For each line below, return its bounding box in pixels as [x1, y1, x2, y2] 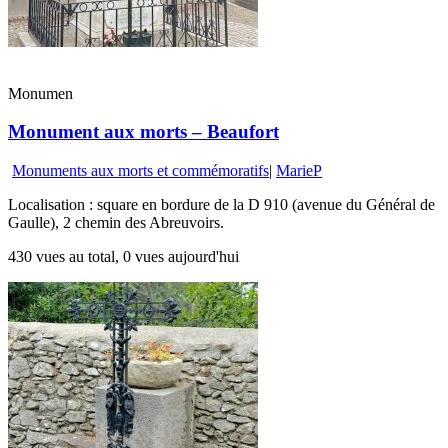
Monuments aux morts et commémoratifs [12, 162, 269, 180]
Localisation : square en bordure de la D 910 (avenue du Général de [8, 196, 435, 214]
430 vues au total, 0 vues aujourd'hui [8, 248, 239, 266]
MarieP [276, 162, 322, 180]
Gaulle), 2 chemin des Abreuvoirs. [8, 214, 224, 232]
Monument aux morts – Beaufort [8, 121, 279, 143]
